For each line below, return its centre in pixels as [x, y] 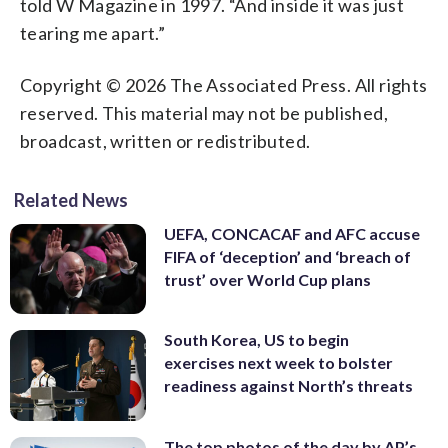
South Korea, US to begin [256, 340]
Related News [71, 199]
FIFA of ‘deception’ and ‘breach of [287, 256]
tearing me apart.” [93, 32]
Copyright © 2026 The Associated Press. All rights [224, 84]
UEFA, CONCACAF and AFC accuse [292, 233]
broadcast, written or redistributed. [165, 140]
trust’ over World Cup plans [267, 279]
